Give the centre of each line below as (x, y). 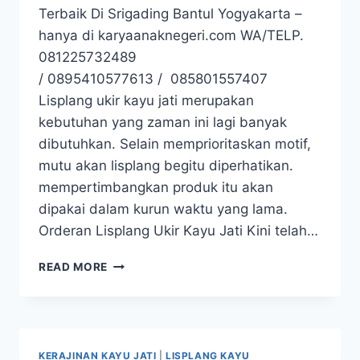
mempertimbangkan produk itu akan (156, 188)
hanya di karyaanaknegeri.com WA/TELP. (173, 36)
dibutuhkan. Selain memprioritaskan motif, (175, 144)
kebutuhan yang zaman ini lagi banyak (163, 123)
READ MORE (74, 267)
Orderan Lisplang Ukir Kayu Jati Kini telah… (178, 231)
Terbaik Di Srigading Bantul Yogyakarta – (170, 14)
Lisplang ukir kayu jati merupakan (146, 101)
